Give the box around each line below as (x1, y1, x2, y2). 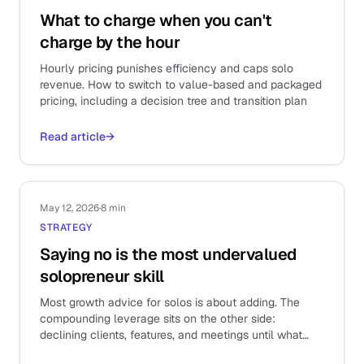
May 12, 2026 (40, 201, 99, 214)
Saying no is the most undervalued (40, 244, 297, 265)
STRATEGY (40, 221, 93, 234)
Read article (40, 129, 106, 144)
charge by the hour (40, 32, 180, 53)
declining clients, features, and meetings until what (40, 327, 302, 342)
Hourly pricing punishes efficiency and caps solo (40, 61, 293, 76)
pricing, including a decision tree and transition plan (40, 93, 307, 108)
